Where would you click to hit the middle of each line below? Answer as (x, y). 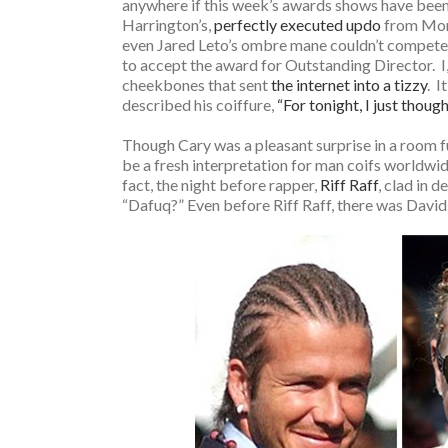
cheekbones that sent (196, 84)
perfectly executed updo (297, 24)
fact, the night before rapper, (221, 184)
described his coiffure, (199, 104)
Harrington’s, (168, 24)
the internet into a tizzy (349, 84)
